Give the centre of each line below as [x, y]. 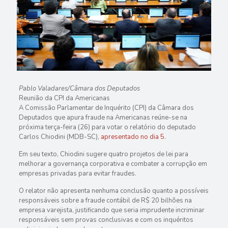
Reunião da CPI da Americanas [64, 98]
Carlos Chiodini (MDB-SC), [60, 137]
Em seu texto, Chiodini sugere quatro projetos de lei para [103, 154]
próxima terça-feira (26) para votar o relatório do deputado [107, 127]
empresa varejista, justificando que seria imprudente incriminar [111, 210]
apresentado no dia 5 [132, 137]
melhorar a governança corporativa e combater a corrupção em [113, 164]
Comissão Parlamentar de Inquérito [78, 108]
